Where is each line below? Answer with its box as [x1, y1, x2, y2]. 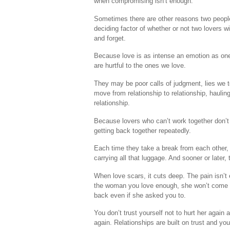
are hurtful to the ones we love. [94, 62, 186, 70]
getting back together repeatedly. [94, 126, 191, 135]
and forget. [94, 34, 126, 42]
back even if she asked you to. [94, 191, 186, 199]
